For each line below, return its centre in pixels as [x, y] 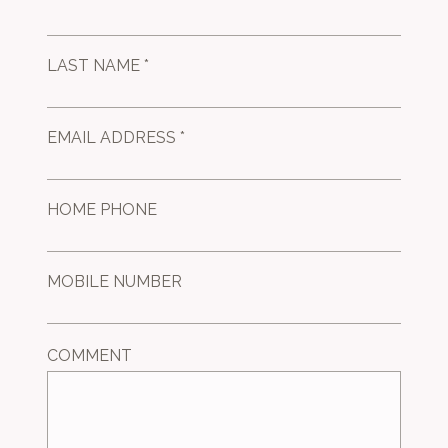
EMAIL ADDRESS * [116, 137]
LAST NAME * [98, 65]
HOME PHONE [102, 209]
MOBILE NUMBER [115, 281]
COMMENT [90, 355]
